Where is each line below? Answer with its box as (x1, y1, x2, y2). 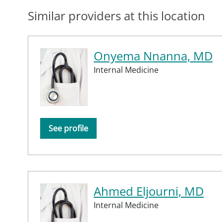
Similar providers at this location (28, 7, 205, 24)
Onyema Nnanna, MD (94, 47, 213, 64)
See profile (49, 122, 88, 134)
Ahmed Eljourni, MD (94, 182, 204, 199)
